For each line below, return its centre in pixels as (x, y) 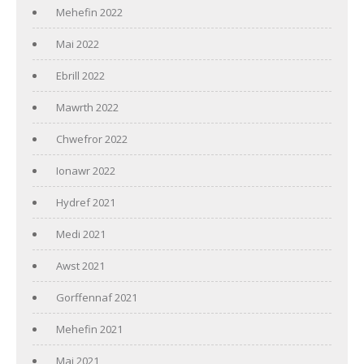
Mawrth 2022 (87, 107)
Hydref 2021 (86, 202)
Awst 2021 (80, 265)
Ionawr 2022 (86, 170)
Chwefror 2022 (92, 139)
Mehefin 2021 (89, 329)
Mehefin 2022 (89, 12)
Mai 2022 (78, 43)
